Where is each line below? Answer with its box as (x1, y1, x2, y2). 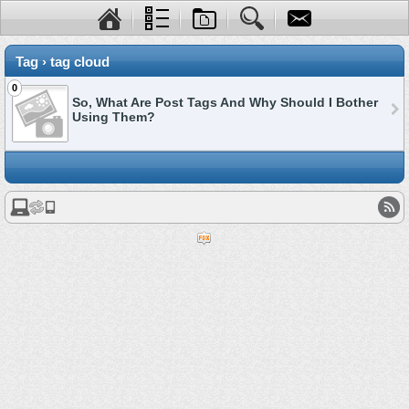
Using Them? (72, 110, 155, 124)
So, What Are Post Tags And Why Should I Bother (72, 95, 378, 110)
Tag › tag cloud (16, 54, 110, 69)
